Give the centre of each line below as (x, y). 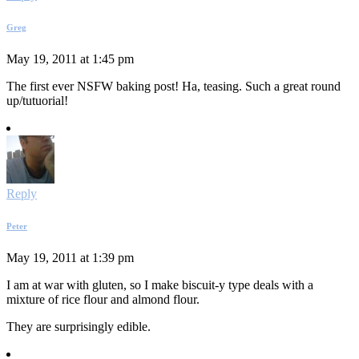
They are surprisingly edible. (79, 327)
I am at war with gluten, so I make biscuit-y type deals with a (160, 285)
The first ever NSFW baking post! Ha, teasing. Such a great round (173, 87)
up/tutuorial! (37, 101)
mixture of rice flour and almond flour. (103, 300)
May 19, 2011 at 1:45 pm (70, 59)
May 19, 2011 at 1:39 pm (70, 258)
